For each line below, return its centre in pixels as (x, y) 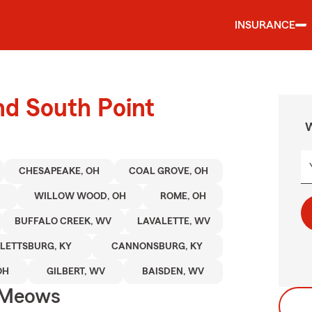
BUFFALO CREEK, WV (63, 221)
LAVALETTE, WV (173, 221)
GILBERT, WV (76, 272)
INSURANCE (265, 25)
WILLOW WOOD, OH (80, 196)
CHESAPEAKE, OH (60, 171)
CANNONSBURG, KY (157, 247)
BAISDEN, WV (173, 272)
